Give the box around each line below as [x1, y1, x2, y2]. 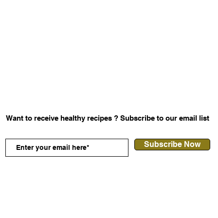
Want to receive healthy [5, 114, 87, 122]
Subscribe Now [144, 140, 200, 149]
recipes [87, 114, 112, 122]
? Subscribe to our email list [111, 114, 209, 122]
